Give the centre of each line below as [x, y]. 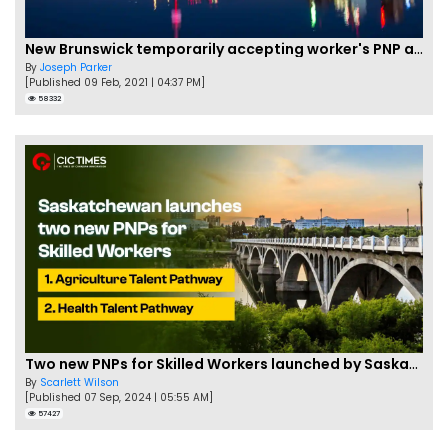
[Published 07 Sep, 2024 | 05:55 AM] [119, 398]
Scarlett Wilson [79, 383]
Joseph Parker [76, 67]
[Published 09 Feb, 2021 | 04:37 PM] [115, 82]
